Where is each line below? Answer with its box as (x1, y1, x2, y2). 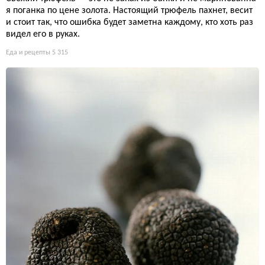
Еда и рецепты (6, 49, 50, 57)
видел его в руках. (6, 30, 80, 40)
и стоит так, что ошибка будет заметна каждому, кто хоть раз (6, 18, 253, 28)
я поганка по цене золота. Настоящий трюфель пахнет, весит (6, 6, 253, 16)
